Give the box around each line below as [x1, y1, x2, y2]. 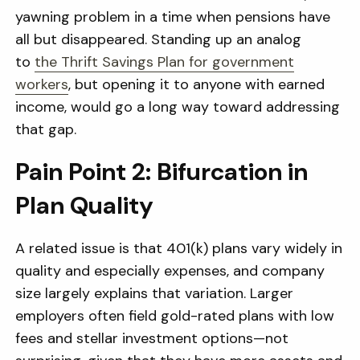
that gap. [15, 120, 77, 139]
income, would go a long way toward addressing [15, 97, 341, 117]
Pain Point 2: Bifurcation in [15, 156, 309, 187]
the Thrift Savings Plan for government [35, 52, 295, 72]
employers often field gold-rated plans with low [15, 306, 335, 325]
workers [15, 75, 69, 94]
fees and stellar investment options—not [15, 329, 289, 348]
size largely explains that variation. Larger [15, 284, 294, 303]
